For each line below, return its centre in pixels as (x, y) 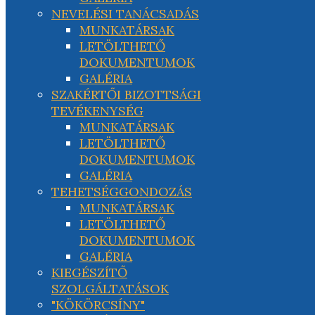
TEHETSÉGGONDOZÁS (122, 192)
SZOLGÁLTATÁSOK (110, 289)
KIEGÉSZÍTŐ (89, 272)
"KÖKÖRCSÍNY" (98, 305)
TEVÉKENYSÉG (97, 111)
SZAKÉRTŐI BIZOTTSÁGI (126, 95)
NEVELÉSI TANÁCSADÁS (125, 14)
